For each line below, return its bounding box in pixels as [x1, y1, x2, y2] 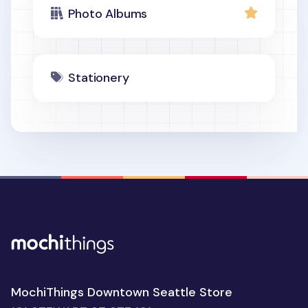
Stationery [68, 69, 129, 86]
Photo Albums [68, 5, 148, 22]
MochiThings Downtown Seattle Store [11, 284, 232, 301]
